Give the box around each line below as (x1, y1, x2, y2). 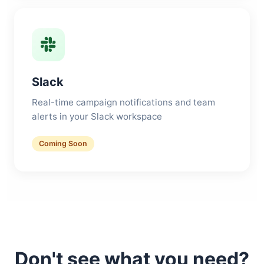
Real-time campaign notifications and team (32, 97, 215, 108)
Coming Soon (39, 139, 87, 148)
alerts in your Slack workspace (32, 111, 162, 122)
